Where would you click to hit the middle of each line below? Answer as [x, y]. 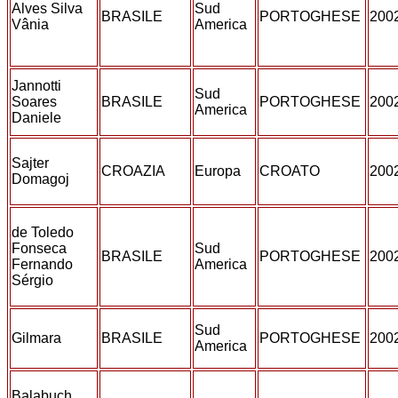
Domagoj [42, 179]
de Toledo [43, 232]
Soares [34, 102]
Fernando [42, 264]
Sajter [30, 163]
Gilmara [38, 338]
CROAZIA [135, 171]
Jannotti [36, 86]
